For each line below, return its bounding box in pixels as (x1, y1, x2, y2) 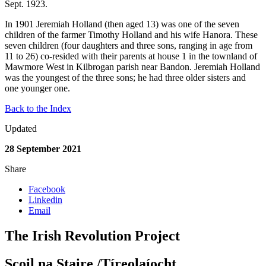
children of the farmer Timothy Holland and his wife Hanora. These (5, 30, 258, 40)
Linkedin (28, 195, 62, 205)
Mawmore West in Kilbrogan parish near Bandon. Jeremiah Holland (5, 62, 260, 72)
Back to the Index (5, 103, 71, 114)
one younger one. (5, 83, 70, 94)
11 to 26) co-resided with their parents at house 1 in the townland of (5, 51, 257, 62)
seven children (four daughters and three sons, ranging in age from (5, 40, 252, 51)
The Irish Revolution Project (5, 227, 180, 243)
